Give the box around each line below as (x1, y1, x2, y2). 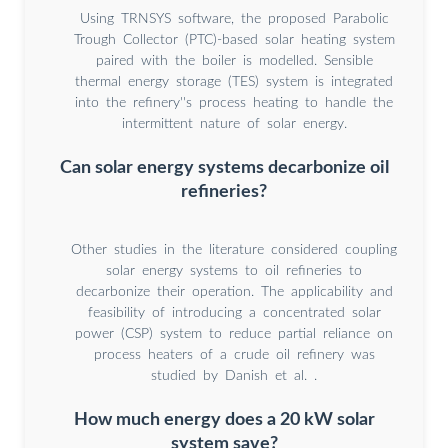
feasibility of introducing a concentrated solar (87, 306, 381, 321)
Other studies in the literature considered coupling (71, 243, 397, 258)
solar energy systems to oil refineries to (106, 264, 362, 279)
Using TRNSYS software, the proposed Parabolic (79, 12, 389, 27)
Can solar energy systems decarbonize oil (59, 159, 389, 177)
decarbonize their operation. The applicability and (75, 285, 393, 300)
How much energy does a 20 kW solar (73, 410, 375, 428)
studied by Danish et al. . (151, 369, 317, 384)
